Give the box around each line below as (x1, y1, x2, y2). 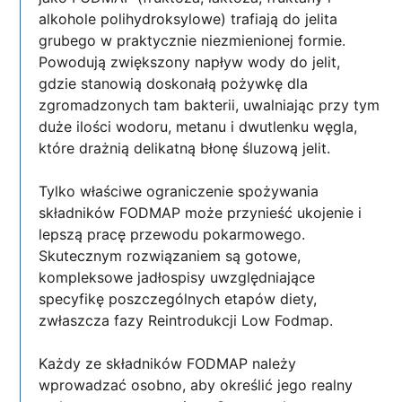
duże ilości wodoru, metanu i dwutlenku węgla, (39, 117, 358, 135)
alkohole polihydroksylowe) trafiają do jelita (39, 9, 338, 28)
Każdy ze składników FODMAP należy (39, 354, 297, 372)
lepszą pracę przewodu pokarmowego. (39, 224, 306, 243)
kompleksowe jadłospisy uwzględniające (39, 267, 316, 286)
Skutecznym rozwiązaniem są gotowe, (39, 246, 301, 265)
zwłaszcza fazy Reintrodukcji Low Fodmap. (39, 310, 334, 329)
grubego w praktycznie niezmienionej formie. (39, 31, 346, 49)
